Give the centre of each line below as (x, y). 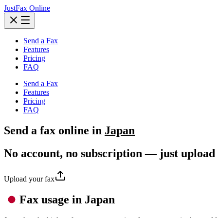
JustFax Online (27, 8)
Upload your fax (29, 179)
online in (80, 130)
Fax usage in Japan (67, 199)
